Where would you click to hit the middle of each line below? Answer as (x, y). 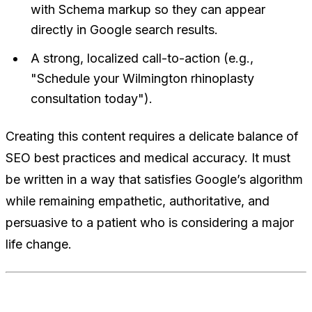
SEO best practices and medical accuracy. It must (148, 157)
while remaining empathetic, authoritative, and (138, 201)
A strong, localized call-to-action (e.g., (142, 58)
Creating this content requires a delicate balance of (152, 136)
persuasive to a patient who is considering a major (150, 222)
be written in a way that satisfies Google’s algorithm (154, 179)
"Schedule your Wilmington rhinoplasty (142, 78)
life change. (39, 244)
